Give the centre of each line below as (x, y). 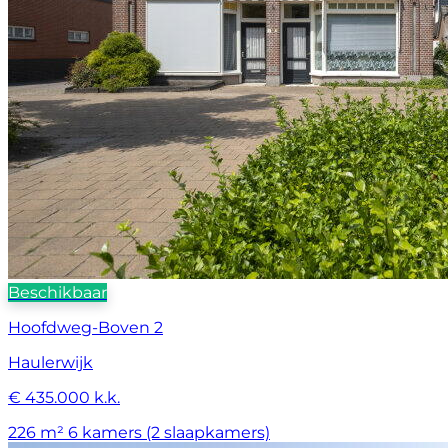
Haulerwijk (50, 363)
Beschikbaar (57, 293)
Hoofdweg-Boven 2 (85, 328)
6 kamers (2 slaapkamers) (169, 433)
